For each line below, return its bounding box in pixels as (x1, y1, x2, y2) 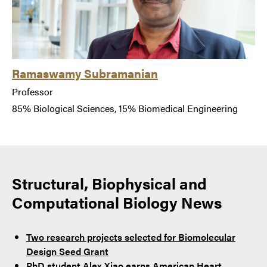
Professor (12, 84, 53, 98)
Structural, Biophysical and (12, 172, 207, 194)
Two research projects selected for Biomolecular (26, 229, 235, 244)
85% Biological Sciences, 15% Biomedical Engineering (12, 101, 238, 115)
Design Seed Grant (26, 244, 108, 258)
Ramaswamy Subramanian (12, 64, 158, 82)
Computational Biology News (12, 191, 222, 213)
